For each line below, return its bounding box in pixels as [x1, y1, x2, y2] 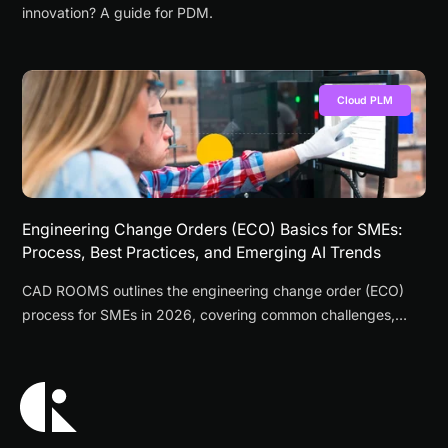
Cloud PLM [336, 94, 393, 108]
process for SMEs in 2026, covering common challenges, [22, 305, 396, 323]
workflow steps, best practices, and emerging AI [22, 329, 341, 347]
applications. [22, 353, 106, 371]
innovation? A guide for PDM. [22, 4, 214, 22]
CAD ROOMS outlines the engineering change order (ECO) [22, 281, 405, 299]
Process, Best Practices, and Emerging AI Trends [22, 242, 382, 262]
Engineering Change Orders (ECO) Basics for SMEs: [22, 219, 404, 239]
